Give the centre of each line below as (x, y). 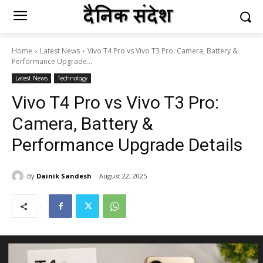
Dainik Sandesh (64, 176)
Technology (73, 78)
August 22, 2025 (123, 176)
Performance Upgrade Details (127, 145)
